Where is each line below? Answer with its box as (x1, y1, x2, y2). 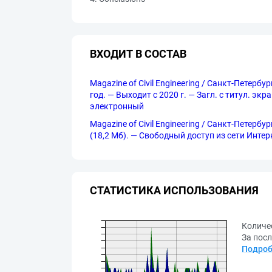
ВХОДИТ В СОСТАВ (90, 47, 186, 60)
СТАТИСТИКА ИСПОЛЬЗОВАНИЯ (90, 183, 259, 197)
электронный (90, 101, 144, 111)
